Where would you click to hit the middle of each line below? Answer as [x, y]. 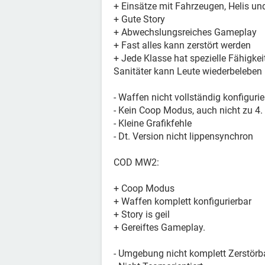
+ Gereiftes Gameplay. [159, 227]
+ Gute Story [139, 19]
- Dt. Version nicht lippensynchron [183, 136]
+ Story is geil [142, 214]
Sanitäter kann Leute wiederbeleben [188, 71]
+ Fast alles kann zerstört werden [182, 45]
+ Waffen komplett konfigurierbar [182, 201]
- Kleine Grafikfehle [153, 123]
